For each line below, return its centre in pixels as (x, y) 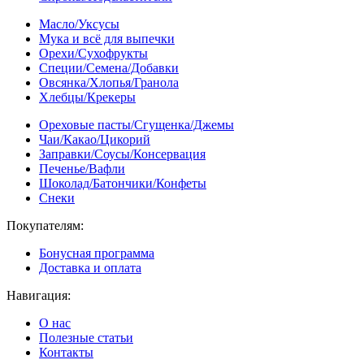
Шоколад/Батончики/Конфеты (123, 183)
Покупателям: (45, 225)
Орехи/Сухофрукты (93, 53)
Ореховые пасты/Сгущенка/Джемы (136, 124)
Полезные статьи (86, 337)
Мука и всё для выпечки (107, 38)
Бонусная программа (97, 253)
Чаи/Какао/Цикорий (95, 139)
